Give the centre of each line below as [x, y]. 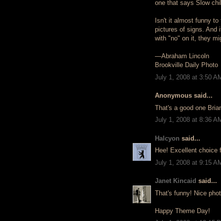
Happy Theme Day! [183, 211]
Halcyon [167, 138]
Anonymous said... [184, 95]
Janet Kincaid [176, 181]
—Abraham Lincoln [182, 56]
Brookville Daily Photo [186, 65]
